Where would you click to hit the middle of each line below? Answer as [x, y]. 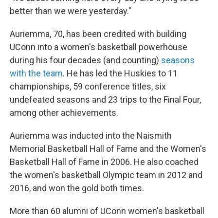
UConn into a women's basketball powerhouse [99, 47]
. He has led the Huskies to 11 [120, 73]
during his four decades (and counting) [85, 60]
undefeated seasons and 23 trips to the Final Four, [105, 100]
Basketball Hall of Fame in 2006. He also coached [104, 162]
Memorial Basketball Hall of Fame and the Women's [108, 149]
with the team [36, 73]
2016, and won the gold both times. [77, 188]
